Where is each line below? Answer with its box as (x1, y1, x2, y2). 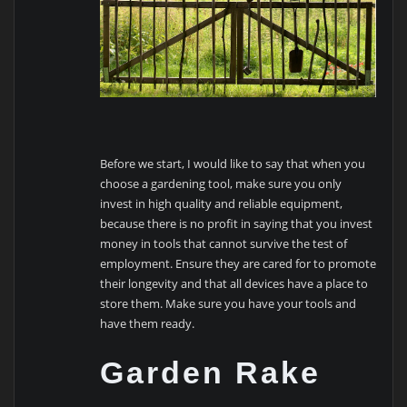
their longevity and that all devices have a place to (100, 275, 369, 293)
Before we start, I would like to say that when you (100, 155, 366, 173)
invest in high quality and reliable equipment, (100, 195, 343, 213)
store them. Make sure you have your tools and (100, 295, 357, 313)
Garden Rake (100, 354, 322, 390)
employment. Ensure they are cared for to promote (100, 255, 377, 273)
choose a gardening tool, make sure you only (100, 175, 342, 193)
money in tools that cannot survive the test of (100, 235, 348, 253)
